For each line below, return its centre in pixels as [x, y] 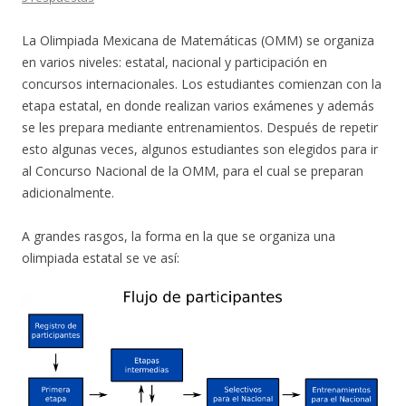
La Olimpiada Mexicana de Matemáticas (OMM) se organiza [198, 41]
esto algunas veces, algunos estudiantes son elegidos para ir [200, 150]
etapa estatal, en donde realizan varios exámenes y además [198, 106]
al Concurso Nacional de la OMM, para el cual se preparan [193, 171]
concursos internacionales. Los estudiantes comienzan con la [202, 84]
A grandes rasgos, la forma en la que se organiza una [179, 237]
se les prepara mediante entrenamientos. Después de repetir [200, 128]
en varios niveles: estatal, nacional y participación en [174, 63]
